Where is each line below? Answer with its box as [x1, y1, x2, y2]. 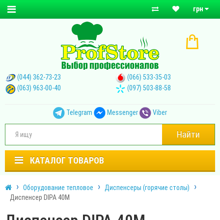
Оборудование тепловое [23, 183, 93, 192]
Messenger [107, 108, 138, 116]
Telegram [66, 108, 92, 116]
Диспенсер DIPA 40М [10, 193, 70, 201]
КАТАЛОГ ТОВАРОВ [30, 155, 104, 165]
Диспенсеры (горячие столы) [105, 183, 190, 192]
